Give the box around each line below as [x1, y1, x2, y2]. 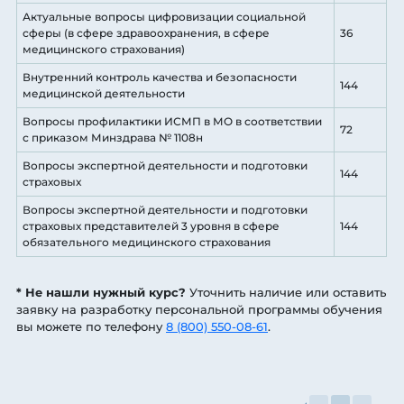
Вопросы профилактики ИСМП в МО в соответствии [23, 114, 322, 128]
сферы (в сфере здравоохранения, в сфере [23, 25, 270, 40]
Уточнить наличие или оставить [186, 284, 386, 299]
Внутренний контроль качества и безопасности [23, 69, 297, 84]
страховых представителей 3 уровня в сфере [23, 218, 280, 233]
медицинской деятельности [23, 86, 185, 100]
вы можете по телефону [16, 318, 166, 334]
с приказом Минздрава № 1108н [23, 130, 203, 144]
